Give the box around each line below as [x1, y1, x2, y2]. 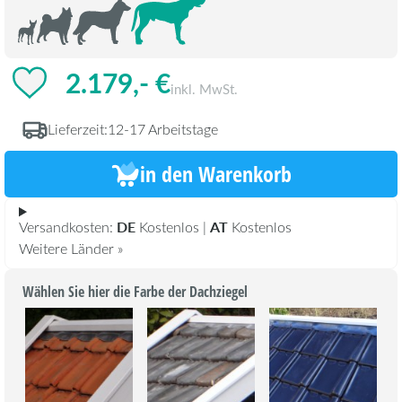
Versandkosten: [19, 217, 117, 237]
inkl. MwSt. [170, 79, 238, 98]
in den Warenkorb [139, 159, 292, 188]
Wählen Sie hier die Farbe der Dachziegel [22, 282, 248, 302]
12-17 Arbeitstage [108, 118, 218, 138]
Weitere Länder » [19, 239, 123, 258]
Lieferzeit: [48, 118, 108, 138]
